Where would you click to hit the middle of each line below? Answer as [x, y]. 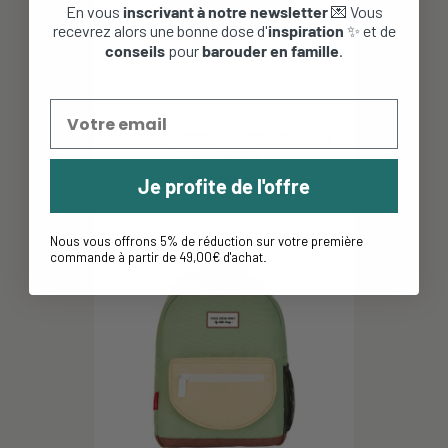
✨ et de [369, 31]
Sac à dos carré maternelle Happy [224, 134]
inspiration [305, 31]
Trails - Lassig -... [224, 152]
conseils [135, 51]
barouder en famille [270, 51]
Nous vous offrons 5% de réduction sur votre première [206, 241]
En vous [94, 12]
